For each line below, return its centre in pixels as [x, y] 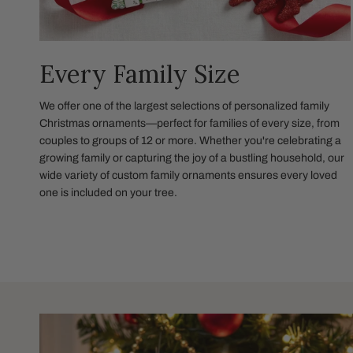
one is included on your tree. [108, 192]
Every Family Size [140, 73]
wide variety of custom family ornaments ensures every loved [188, 175]
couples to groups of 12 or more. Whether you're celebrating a [190, 140]
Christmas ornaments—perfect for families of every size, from [190, 123]
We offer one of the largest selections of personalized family [184, 106]
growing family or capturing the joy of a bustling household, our [192, 158]
